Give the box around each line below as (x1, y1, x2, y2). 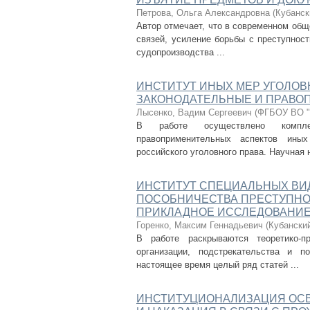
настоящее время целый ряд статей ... (136, 259, 299, 270)
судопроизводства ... (136, 47, 225, 57)
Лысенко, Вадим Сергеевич (136, 107, 252, 118)
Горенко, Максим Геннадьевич (136, 220, 263, 230)
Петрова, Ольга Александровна (136, 8, 270, 18)
